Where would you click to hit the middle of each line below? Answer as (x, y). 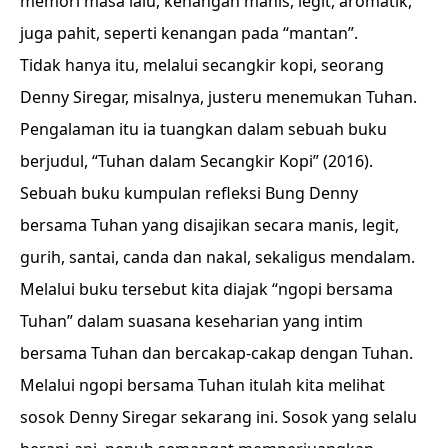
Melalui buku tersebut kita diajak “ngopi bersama (206, 289)
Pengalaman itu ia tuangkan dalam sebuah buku (203, 129)
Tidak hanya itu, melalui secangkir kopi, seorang (202, 65)
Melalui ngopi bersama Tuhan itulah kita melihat (202, 385)
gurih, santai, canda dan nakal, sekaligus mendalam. (217, 257)
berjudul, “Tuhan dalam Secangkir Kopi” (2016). (196, 161)
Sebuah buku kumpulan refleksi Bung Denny (189, 193)
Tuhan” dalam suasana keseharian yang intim (191, 321)
